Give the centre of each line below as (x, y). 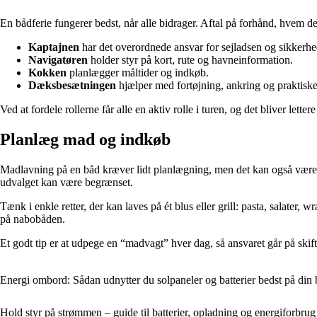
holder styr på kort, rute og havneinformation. (190, 60)
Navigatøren (58, 60)
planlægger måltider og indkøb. (138, 73)
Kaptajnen (54, 47)
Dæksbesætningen (72, 86)
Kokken (47, 73)
